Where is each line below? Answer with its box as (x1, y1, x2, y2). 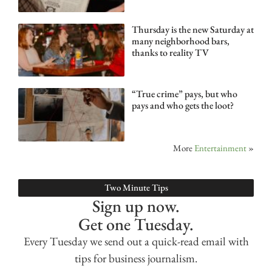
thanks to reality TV (131, 46, 209, 59)
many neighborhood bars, (131, 35, 229, 47)
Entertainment (194, 141, 246, 154)
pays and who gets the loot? (131, 99, 234, 112)
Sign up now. (92, 194, 180, 217)
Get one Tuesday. (78, 212, 194, 235)
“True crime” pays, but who (131, 87, 237, 101)
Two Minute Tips (104, 181, 168, 193)
